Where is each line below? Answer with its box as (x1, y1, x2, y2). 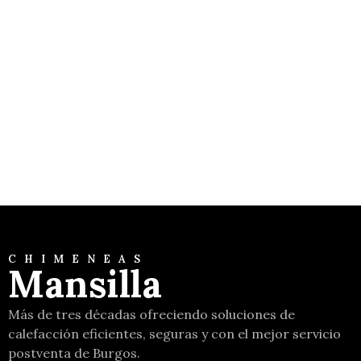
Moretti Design (112, 135, 226, 154)
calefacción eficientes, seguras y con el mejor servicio (8, 326, 341, 342)
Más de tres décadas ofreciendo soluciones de (8, 306, 295, 322)
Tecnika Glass (8, 135, 112, 154)
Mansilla (8, 260, 162, 308)
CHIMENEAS (8, 252, 148, 266)
